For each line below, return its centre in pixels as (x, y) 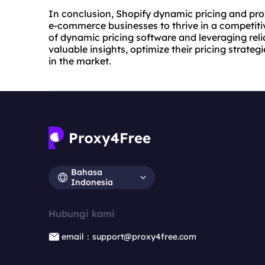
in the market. (80, 61)
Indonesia (92, 182)
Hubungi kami (82, 214)
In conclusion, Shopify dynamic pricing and (149, 14)
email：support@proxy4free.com (129, 237)
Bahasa (87, 172)
